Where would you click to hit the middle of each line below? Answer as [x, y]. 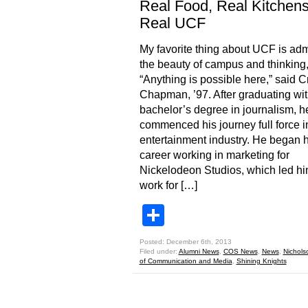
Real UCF [172, 23]
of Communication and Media [186, 261]
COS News [240, 251]
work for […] [168, 185]
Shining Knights [261, 261]
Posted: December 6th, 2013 [185, 242]
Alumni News [199, 251]
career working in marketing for [214, 155]
